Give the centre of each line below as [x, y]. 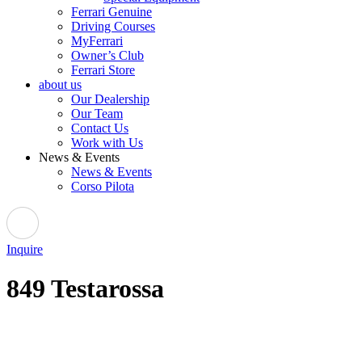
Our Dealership [110, 99]
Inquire [25, 249]
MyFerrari [97, 41]
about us [60, 84]
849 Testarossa [85, 289]
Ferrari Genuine [112, 12]
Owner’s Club [107, 55]
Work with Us [107, 143]
